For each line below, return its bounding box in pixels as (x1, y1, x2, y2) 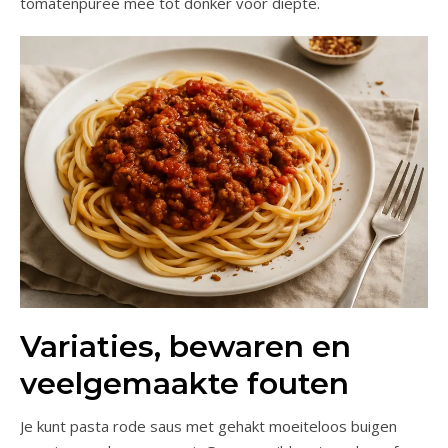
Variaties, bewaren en (20, 327, 351, 365)
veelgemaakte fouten (20, 364, 349, 402)
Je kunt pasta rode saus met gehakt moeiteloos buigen (20, 415, 397, 436)
